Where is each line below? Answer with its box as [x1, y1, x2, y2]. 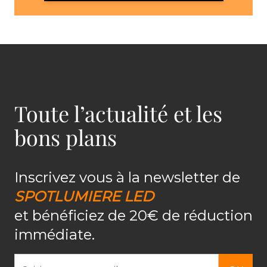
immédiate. [14, 226, 95, 243]
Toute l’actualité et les [14, 99, 222, 128]
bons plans [14, 123, 117, 151]
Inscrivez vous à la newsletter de [14, 169, 240, 186]
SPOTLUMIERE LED [14, 188, 154, 205]
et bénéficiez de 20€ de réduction [14, 207, 253, 224]
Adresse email [14, 254, 81, 266]
